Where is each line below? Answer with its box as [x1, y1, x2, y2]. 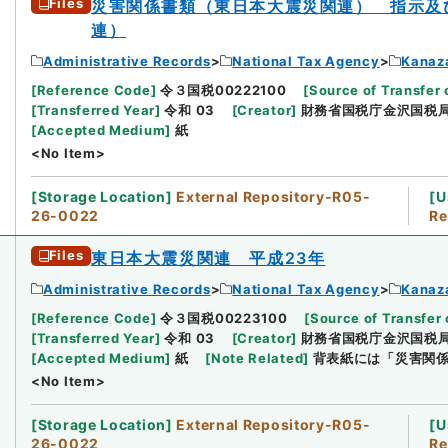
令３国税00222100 [160, 81, 287, 98]
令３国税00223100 [160, 309, 288, 326]
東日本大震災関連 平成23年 [91, 247, 326, 268]
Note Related [210, 349, 304, 366]
